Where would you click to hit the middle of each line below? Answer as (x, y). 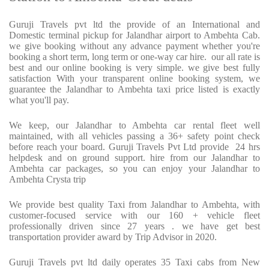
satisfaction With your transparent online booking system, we (134, 79)
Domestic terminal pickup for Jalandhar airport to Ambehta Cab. (134, 35)
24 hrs (248, 147)
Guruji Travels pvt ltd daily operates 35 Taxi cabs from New (134, 262)
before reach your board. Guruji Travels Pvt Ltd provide (119, 147)
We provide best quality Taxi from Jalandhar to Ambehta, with (134, 205)
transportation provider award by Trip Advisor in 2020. (113, 237)
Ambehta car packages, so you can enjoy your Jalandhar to (134, 169)
